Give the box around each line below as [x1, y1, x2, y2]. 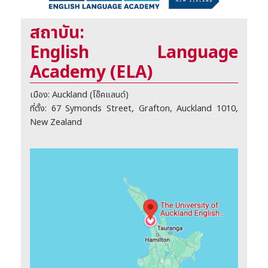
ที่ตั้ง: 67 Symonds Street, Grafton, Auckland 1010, [30, 102, 238, 115]
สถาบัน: [30, 20, 84, 47]
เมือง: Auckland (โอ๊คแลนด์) [30, 89, 129, 102]
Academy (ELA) [30, 60, 153, 86]
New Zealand [30, 116, 82, 129]
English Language [30, 40, 238, 66]
